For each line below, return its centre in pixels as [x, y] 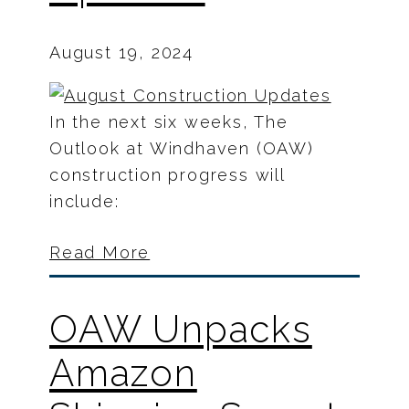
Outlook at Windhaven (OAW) [182, 149]
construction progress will [167, 175]
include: [84, 202]
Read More [100, 253]
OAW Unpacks [181, 330]
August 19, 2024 [121, 53]
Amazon [123, 373]
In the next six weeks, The [169, 122]
